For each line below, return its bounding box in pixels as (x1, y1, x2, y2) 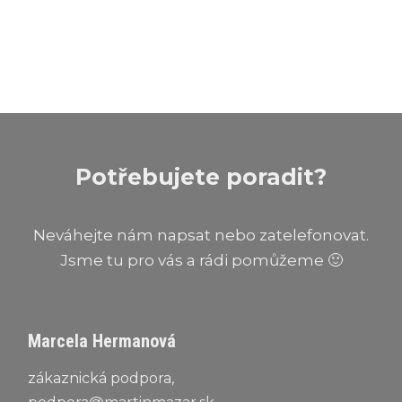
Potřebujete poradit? (75, 162, 327, 190)
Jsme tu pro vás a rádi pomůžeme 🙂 (59, 250, 343, 269)
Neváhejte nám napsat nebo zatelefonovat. (33, 225, 369, 244)
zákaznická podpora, (28, 369, 174, 387)
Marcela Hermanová (28, 329, 176, 352)
